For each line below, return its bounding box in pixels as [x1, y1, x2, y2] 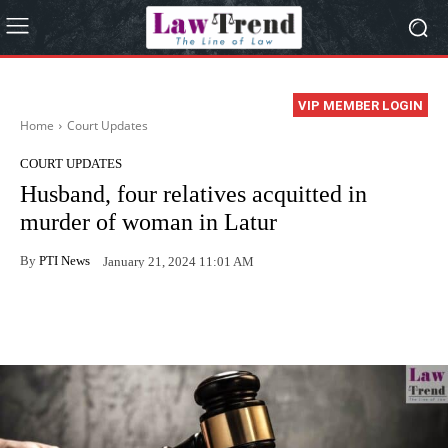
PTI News [39, 252, 90, 268]
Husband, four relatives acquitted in [20, 181, 367, 208]
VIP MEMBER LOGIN [298, 98, 423, 114]
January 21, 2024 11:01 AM [103, 253, 254, 269]
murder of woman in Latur [20, 209, 277, 236]
